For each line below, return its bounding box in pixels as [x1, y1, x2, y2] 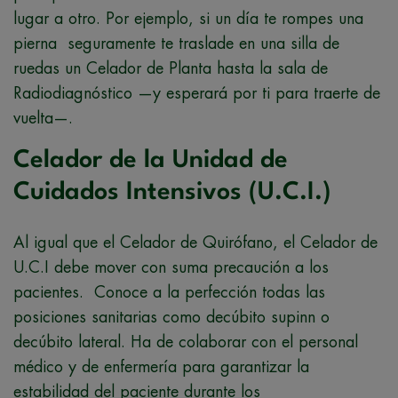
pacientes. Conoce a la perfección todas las [13, 283, 325, 300]
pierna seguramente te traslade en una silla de [13, 35, 339, 52]
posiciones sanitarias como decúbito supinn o [13, 308, 330, 325]
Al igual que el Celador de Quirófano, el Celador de [13, 234, 378, 251]
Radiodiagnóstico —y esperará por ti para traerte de [13, 84, 380, 101]
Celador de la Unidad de [13, 147, 288, 173]
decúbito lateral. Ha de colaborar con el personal [13, 333, 358, 350]
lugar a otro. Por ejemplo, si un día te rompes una [13, 10, 363, 27]
